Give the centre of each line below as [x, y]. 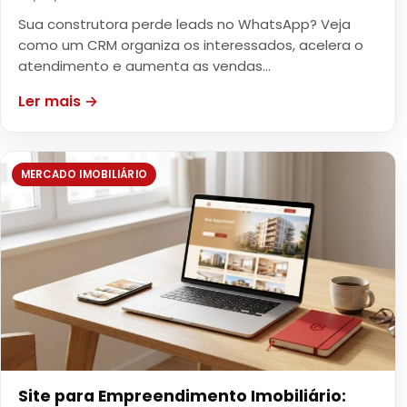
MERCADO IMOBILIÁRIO [84, 174]
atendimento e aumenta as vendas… [145, 66]
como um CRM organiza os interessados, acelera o [191, 45]
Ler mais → [59, 101]
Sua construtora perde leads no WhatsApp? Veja [185, 25]
